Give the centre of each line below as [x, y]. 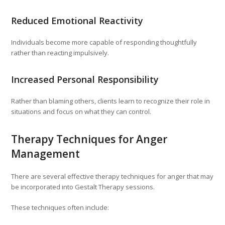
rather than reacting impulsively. [60, 53]
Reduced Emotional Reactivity [77, 21]
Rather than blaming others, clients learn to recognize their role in [111, 101]
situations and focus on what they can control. [81, 112]
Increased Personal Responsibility [85, 80]
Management [46, 154]
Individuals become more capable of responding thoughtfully [104, 42]
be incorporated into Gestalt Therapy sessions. [83, 187]
